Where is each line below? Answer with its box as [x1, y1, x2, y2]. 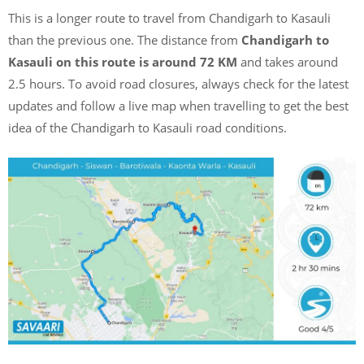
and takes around [240, 54, 338, 70]
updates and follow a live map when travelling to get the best [8, 97, 349, 114]
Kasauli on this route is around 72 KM [8, 54, 240, 70]
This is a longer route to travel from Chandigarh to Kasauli [8, 10, 331, 26]
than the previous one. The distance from [8, 32, 241, 48]
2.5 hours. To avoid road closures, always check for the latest [8, 76, 349, 92]
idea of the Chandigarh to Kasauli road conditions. [8, 119, 287, 136]
